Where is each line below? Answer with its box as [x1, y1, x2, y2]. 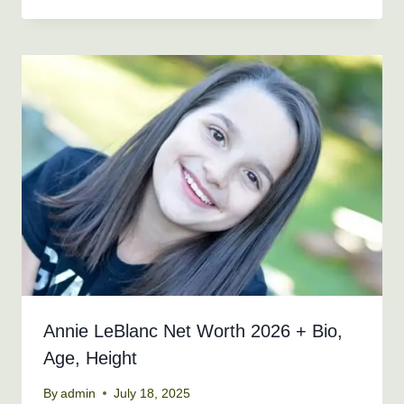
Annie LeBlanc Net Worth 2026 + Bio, [43, 320, 343, 341]
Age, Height [43, 347, 137, 368]
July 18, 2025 [114, 386, 191, 400]
